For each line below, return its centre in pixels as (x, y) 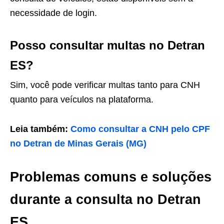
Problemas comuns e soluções (111, 177)
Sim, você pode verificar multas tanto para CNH (105, 85)
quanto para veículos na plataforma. (82, 100)
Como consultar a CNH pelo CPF (140, 129)
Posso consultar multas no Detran (107, 45)
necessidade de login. (53, 13)
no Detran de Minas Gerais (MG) (78, 144)
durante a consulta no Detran (105, 200)
